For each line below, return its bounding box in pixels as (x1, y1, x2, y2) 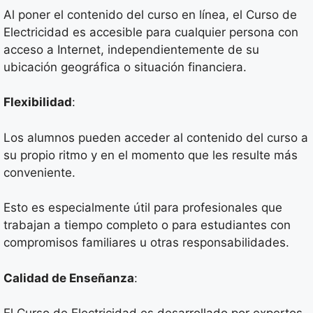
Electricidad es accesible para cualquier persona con (3, 24, 298, 39)
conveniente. (3, 165, 75, 180)
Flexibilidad (3, 95, 72, 110)
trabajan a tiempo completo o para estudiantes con (3, 218, 291, 233)
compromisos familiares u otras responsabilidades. (3, 235, 289, 250)
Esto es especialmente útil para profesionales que (3, 201, 282, 215)
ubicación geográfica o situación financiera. (3, 59, 247, 74)
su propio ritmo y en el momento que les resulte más (3, 147, 298, 162)
